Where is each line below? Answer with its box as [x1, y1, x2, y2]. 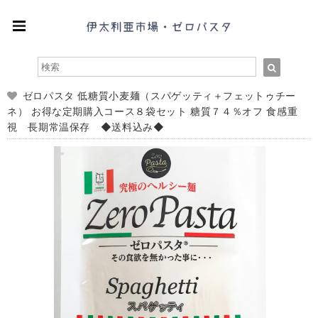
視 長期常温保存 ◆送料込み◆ [7, 121, 165, 133]
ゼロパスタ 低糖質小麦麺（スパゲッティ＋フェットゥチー [22, 89, 296, 102]
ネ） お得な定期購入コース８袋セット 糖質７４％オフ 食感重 [7, 105, 298, 117]
